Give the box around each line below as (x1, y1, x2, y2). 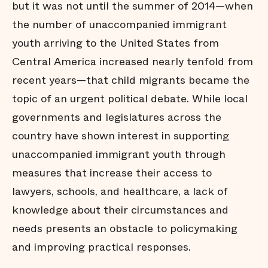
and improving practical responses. (12, 239, 191, 255)
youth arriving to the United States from (12, 35, 219, 51)
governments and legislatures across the (12, 109, 221, 125)
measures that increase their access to (12, 165, 212, 181)
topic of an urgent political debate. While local (12, 91, 248, 106)
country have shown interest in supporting (12, 128, 229, 144)
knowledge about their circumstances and (12, 202, 229, 218)
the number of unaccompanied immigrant (12, 17, 227, 32)
